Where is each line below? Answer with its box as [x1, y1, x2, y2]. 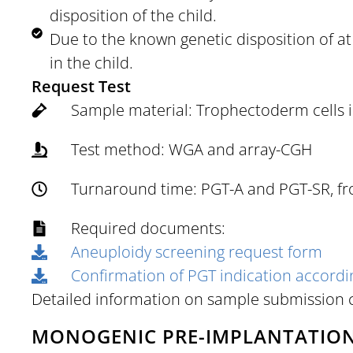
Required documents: [71, 217, 225, 239]
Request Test [32, 75, 131, 97]
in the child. [49, 51, 133, 73]
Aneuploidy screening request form [71, 240, 322, 262]
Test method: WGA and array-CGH [71, 138, 312, 160]
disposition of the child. [49, 4, 217, 26]
